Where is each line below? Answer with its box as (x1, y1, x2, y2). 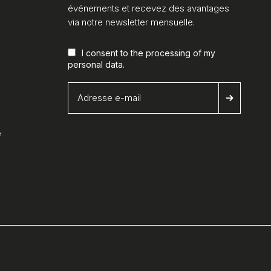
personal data (68, 59, 123, 70)
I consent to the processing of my (82, 47, 215, 58)
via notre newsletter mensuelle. (68, 16, 195, 28)
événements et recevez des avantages (68, 2, 229, 14)
